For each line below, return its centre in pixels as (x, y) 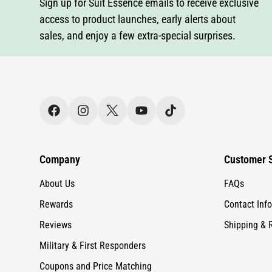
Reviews (56, 183)
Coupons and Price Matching (96, 224)
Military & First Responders (93, 203)
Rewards (56, 162)
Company (60, 117)
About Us (57, 141)
